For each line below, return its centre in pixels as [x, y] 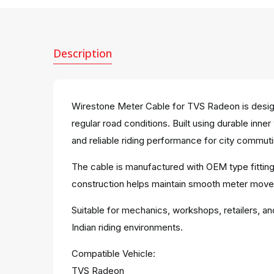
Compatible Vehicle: [113, 254]
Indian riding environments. [127, 227]
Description [83, 53]
